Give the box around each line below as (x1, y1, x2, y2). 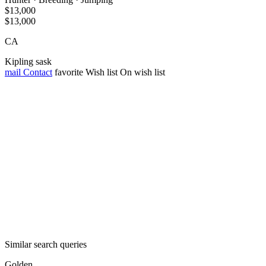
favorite (55, 67, 83, 78)
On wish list (120, 67, 165, 78)
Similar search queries (5, 239, 87, 250)
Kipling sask (5, 56, 52, 67)
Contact (21, 67, 52, 78)
